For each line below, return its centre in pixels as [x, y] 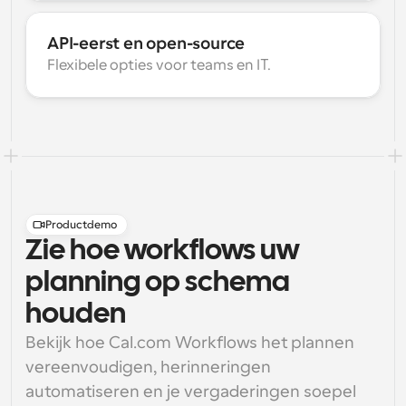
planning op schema [158, 283]
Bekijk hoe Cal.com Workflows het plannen [190, 343]
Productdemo [81, 225]
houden [76, 315]
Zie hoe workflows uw [162, 251]
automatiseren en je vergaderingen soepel [191, 391]
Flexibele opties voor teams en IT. [159, 65]
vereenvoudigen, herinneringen [148, 367]
